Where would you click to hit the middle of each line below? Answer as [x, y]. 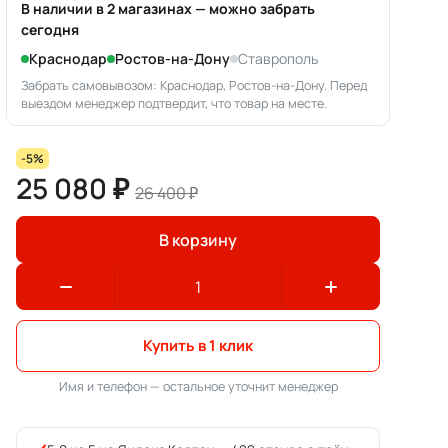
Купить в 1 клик [198, 346]
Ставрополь [278, 59]
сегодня [50, 30]
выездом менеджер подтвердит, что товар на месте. [174, 104]
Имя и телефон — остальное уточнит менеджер [198, 387]
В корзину [198, 239]
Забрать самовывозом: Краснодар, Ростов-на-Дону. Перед [194, 86]
